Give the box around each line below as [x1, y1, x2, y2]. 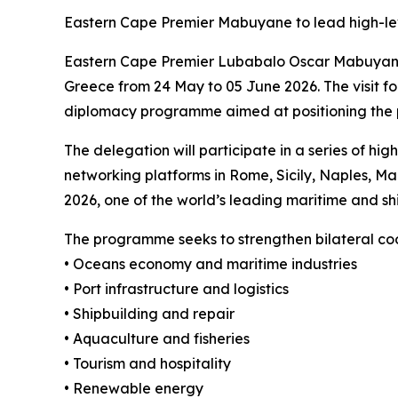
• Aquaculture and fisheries [64, 329, 253, 347]
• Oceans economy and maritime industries [64, 254, 361, 273]
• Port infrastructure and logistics [64, 279, 292, 298]
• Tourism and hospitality [64, 354, 235, 372]
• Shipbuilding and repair [64, 304, 238, 322]
